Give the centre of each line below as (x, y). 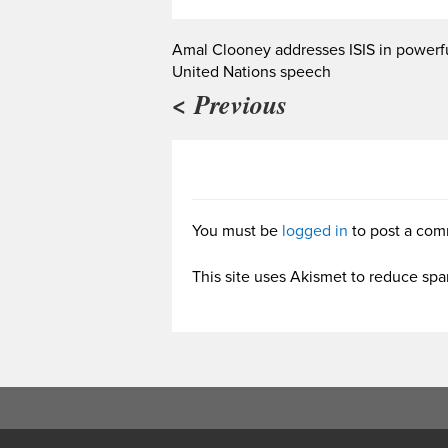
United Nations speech (251, 72)
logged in (315, 231)
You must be (237, 231)
